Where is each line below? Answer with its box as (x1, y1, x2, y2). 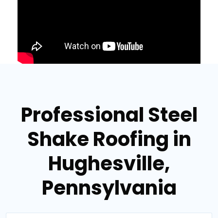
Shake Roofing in (27, 125, 191, 153)
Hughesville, (48, 149, 170, 177)
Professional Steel (20, 101, 198, 128)
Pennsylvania (41, 174, 177, 201)
